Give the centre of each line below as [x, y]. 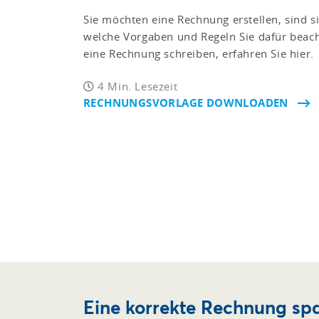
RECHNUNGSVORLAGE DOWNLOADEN [186, 103]
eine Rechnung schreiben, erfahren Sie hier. [199, 53]
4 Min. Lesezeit [136, 86]
